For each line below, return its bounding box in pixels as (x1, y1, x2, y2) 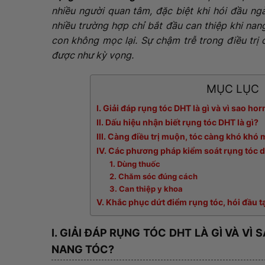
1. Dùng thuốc (109, 159, 161, 169)
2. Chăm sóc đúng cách (109, 172, 198, 182)
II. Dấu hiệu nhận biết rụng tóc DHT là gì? (96, 117, 258, 128)
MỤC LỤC (206, 82, 259, 96)
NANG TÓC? (51, 243, 114, 256)
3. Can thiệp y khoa (109, 184, 183, 194)
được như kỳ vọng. (51, 49, 134, 62)
